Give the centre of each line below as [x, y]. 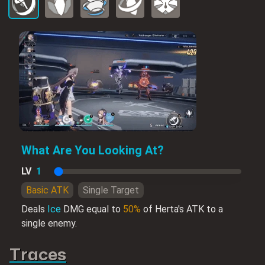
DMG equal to [92, 209]
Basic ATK [47, 190]
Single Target [111, 190]
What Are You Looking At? [93, 150]
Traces [38, 255]
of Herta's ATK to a [182, 209]
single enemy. [49, 223]
